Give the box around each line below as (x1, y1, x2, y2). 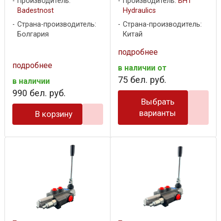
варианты (139, 108, 177, 118)
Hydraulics (123, 6, 156, 15)
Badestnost (17, 6, 54, 15)
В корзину (35, 109, 73, 119)
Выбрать (141, 97, 175, 107)
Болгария (17, 30, 49, 39)
